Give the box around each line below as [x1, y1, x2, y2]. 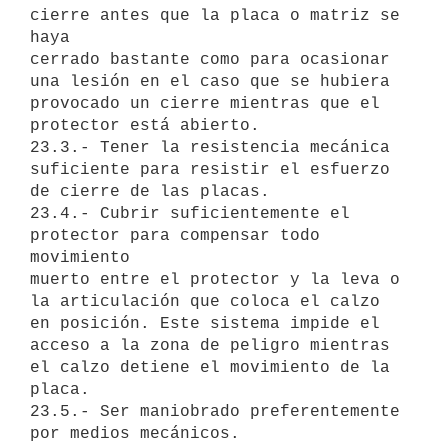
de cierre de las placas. [30, 182, 270, 201]
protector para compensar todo [30, 226, 320, 245]
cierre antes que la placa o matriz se [30, 6, 400, 25]
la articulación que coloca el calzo [30, 292, 380, 311]
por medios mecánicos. [30, 424, 240, 443]
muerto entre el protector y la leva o [30, 270, 400, 289]
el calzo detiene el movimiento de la [30, 358, 390, 377]
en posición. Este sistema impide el [30, 314, 380, 333]
